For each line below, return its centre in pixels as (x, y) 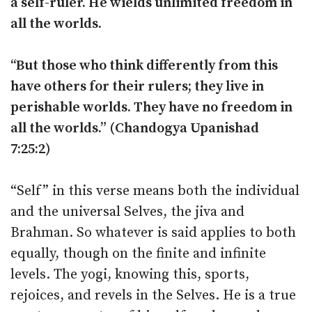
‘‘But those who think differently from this (144, 66)
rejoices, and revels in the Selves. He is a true (153, 296)
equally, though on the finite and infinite (138, 254)
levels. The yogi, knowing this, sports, (130, 275)
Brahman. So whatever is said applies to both (153, 233)
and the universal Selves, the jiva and (127, 212)
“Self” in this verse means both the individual (155, 191)
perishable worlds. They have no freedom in (151, 108)
